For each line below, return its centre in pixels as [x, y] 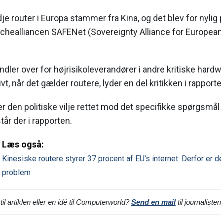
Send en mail [153, 202]
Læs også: [23, 145]
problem [16, 173]
